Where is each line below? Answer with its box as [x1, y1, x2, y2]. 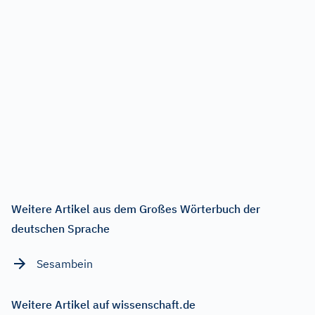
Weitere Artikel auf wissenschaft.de [11, 297, 195, 311]
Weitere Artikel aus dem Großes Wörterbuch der [11, 201, 260, 216]
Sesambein [37, 256, 93, 271]
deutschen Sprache [11, 221, 110, 236]
